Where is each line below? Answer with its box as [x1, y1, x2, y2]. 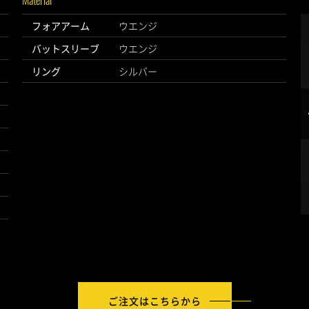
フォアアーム [32, 17, 90, 32]
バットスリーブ [32, 40, 99, 55]
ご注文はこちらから [108, 292, 201, 308]
